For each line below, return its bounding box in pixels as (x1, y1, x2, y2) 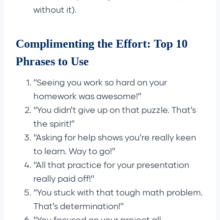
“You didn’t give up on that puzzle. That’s (33, 106, 196, 115)
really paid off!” (33, 174, 94, 184)
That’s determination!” (33, 202, 124, 211)
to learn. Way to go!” (33, 147, 115, 156)
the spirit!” (33, 119, 75, 129)
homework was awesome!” (33, 92, 141, 101)
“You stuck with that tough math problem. (33, 188, 203, 197)
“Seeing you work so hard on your (33, 78, 167, 87)
